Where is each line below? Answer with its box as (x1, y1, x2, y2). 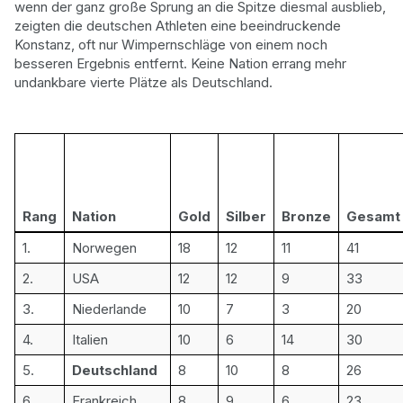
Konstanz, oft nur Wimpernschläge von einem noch (14, 35, 327, 53)
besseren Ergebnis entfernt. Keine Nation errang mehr (14, 54, 346, 72)
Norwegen (72, 239, 137, 256)
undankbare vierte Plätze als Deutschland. (14, 73, 273, 91)
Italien (72, 331, 108, 348)
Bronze (282, 208, 331, 225)
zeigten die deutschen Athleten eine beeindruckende (14, 16, 341, 34)
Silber (226, 208, 266, 225)
